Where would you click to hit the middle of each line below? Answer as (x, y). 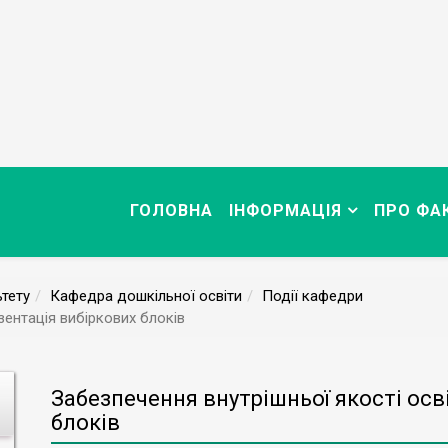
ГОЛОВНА (171, 210)
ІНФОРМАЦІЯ (285, 210)
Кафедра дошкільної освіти (146, 296)
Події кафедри (312, 296)
